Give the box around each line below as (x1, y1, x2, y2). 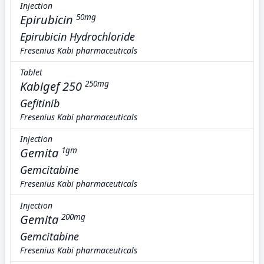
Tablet (20, 67, 42, 78)
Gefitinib (20, 96, 60, 110)
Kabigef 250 (20, 78, 82, 94)
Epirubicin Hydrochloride (20, 29, 135, 44)
